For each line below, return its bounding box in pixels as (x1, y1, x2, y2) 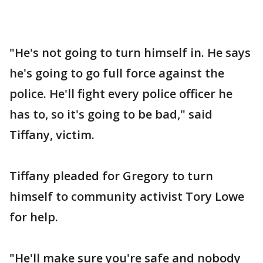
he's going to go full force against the (9, 65, 224, 81)
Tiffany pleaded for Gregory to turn (9, 167, 213, 184)
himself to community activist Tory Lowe (9, 188, 244, 204)
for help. (9, 208, 58, 225)
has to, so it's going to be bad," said (9, 106, 213, 122)
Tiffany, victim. (9, 126, 95, 143)
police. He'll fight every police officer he (9, 85, 232, 102)
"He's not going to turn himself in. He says (9, 44, 251, 60)
